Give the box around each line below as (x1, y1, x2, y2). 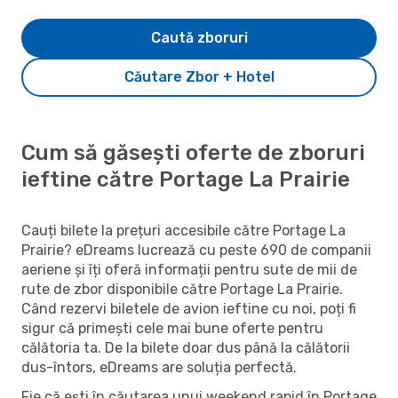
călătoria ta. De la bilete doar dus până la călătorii (21, 338, 350, 356)
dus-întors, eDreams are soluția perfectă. (21, 358, 297, 376)
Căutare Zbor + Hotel (123, 68, 275, 85)
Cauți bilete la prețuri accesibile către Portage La (21, 221, 346, 239)
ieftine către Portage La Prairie (21, 166, 350, 192)
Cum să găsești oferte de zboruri (21, 139, 365, 165)
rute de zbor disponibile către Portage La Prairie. (21, 280, 343, 298)
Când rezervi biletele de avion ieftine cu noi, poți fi (21, 299, 356, 317)
